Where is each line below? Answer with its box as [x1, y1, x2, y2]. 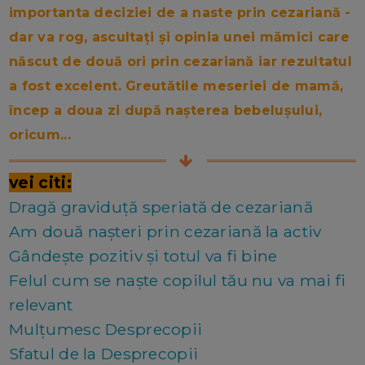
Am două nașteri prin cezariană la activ [9, 221, 322, 241]
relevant [9, 294, 73, 314]
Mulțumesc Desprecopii [9, 319, 203, 339]
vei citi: [9, 172, 72, 192]
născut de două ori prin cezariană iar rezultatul [9, 53, 353, 69]
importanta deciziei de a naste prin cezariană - [9, 4, 351, 20]
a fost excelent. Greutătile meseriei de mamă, [9, 77, 344, 94]
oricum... [9, 126, 71, 143]
